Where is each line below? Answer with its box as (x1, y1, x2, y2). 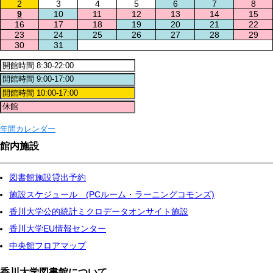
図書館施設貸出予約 (9, 172, 86, 183)
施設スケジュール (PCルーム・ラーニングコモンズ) (9, 190, 214, 200)
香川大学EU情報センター (9, 224, 106, 234)
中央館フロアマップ (9, 241, 86, 251)
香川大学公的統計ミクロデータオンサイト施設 (9, 207, 188, 217)
